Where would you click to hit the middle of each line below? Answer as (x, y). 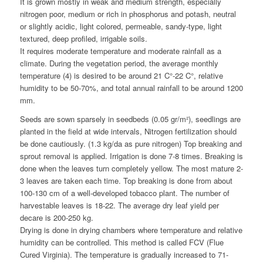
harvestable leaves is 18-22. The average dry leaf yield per (119, 205)
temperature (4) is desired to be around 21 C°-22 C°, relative (121, 75)
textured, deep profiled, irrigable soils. (83, 38)
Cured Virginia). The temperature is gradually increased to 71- (124, 254)
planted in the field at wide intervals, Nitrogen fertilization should (128, 131)
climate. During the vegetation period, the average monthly (119, 63)
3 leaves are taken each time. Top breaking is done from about (126, 180)
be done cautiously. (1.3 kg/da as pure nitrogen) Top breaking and (131, 143)
